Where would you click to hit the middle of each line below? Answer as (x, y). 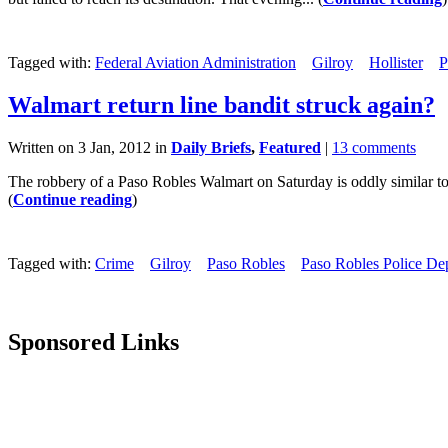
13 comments (374, 148)
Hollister (396, 63)
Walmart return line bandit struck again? (221, 105)
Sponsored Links (93, 342)
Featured (290, 148)
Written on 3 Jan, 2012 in (89, 148)
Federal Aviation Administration (195, 63)
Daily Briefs (211, 148)
